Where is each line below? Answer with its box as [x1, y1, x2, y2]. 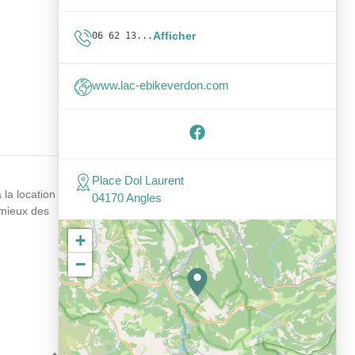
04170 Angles [92, 191, 162, 204]
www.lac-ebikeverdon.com [92, 78, 229, 92]
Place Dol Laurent [92, 174, 184, 187]
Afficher [153, 29, 196, 42]
